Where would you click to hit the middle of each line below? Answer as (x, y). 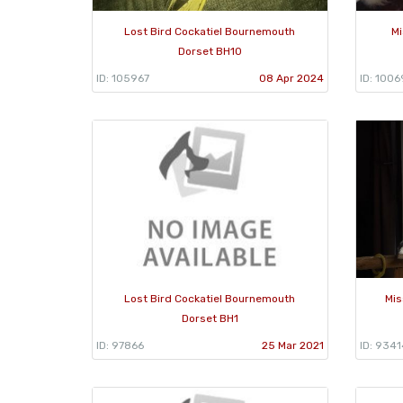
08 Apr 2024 (291, 78)
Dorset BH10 (210, 51)
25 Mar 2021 (292, 345)
